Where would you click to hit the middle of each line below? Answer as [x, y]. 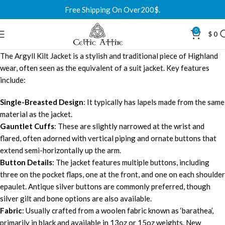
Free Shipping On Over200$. [113, 10]
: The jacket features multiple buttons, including [131, 162]
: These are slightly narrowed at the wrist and [129, 126]
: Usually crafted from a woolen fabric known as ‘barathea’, [118, 210]
